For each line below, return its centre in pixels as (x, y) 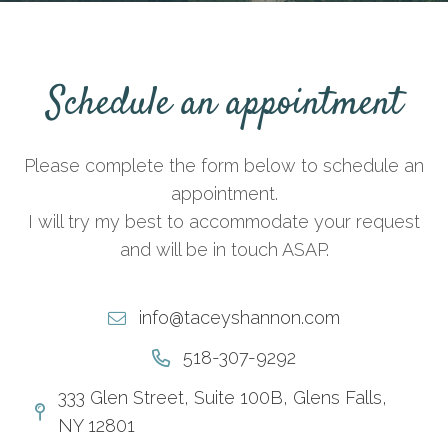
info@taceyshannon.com (239, 317)
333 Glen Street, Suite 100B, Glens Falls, (222, 397)
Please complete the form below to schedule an (224, 165)
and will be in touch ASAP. (224, 249)
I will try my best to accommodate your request (224, 221)
